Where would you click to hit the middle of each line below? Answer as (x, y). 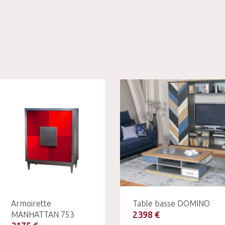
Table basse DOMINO (171, 203)
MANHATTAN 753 (42, 214)
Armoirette (31, 203)
